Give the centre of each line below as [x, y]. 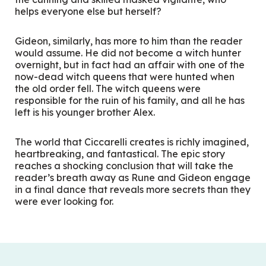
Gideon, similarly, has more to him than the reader [129, 41]
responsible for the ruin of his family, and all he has [130, 100]
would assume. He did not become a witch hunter [128, 53]
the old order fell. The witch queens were [108, 88]
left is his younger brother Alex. [85, 112]
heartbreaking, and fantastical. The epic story [120, 153]
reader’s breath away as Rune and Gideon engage [133, 177]
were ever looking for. [64, 201]
